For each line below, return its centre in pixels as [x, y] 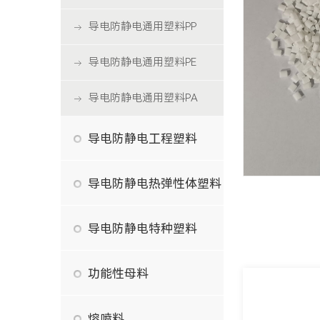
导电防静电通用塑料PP [142, 26]
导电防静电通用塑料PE [142, 62]
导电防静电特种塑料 [142, 228]
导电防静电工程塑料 [142, 138]
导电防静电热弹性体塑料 [154, 183]
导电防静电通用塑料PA [143, 97]
